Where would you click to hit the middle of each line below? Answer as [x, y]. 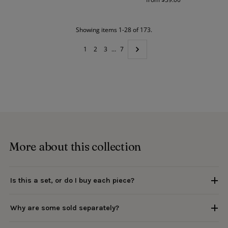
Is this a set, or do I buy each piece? [72, 181]
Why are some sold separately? [65, 208]
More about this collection [75, 147]
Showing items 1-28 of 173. [114, 29]
